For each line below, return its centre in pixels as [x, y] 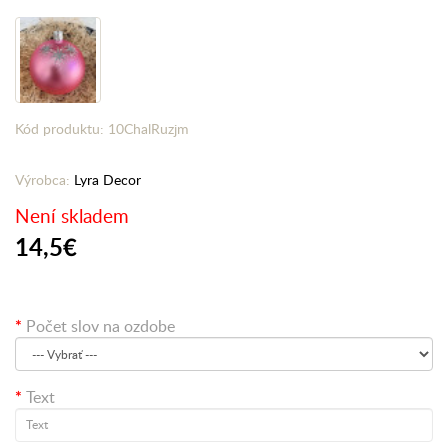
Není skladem [72, 215]
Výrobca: [44, 179]
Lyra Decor [107, 179]
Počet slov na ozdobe [100, 326]
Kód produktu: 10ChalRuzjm [102, 128]
